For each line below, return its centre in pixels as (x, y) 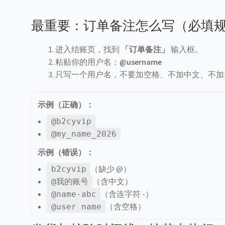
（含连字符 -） (127, 194)
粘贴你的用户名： (88, 62)
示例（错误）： (66, 152)
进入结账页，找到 (88, 49)
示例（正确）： (66, 105)
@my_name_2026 (84, 134)
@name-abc (74, 194)
